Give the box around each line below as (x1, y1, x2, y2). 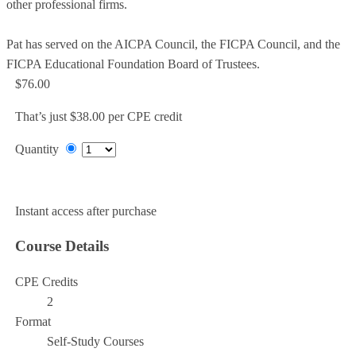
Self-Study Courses (46, 335, 144, 349)
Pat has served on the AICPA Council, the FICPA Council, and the (6, 37, 340, 52)
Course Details (14, 238, 109, 255)
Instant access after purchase (14, 204, 157, 219)
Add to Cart (14, 178, 75, 192)
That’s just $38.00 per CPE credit (14, 110, 182, 124)
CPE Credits (14, 275, 78, 289)
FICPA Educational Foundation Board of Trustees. (6, 57, 260, 72)
